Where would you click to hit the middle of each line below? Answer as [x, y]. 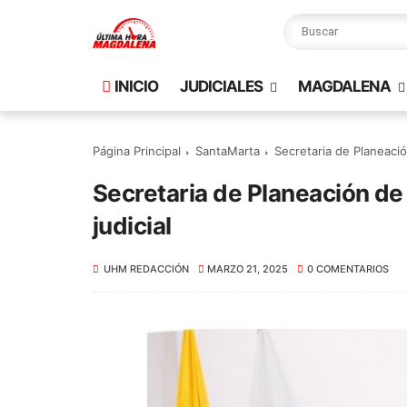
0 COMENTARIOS [347, 269]
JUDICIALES [221, 86]
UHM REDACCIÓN [146, 269]
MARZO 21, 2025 [248, 269]
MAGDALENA [344, 86]
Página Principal [137, 151]
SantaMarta [228, 151]
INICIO [136, 86]
